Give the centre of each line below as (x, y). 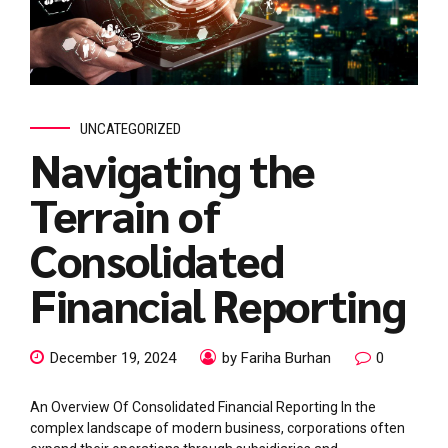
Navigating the (173, 168)
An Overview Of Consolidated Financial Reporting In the (203, 407)
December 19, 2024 (113, 358)
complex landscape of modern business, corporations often (217, 428)
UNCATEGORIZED (130, 128)
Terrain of (125, 213)
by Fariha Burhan (276, 358)
